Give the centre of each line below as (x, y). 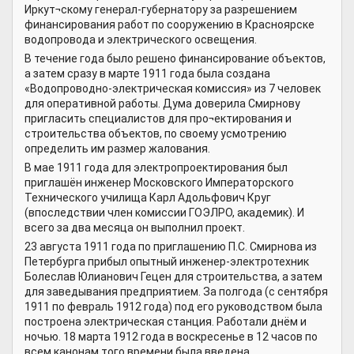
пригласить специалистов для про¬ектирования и (158, 119)
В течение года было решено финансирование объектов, (175, 59)
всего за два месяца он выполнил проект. (135, 228)
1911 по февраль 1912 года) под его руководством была (173, 307)
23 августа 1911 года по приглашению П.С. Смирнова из (171, 247)
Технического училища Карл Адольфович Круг (148, 198)
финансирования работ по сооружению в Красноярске (169, 25)
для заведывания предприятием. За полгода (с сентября (176, 292)
